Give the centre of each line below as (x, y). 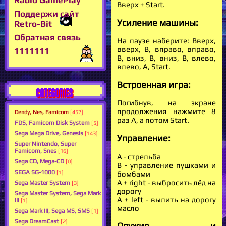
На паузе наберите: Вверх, (166, 41)
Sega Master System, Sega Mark (58, 193)
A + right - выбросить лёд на (166, 182)
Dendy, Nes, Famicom (42, 112)
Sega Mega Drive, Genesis (49, 133)
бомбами (134, 174)
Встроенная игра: (154, 84)
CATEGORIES (55, 93)
